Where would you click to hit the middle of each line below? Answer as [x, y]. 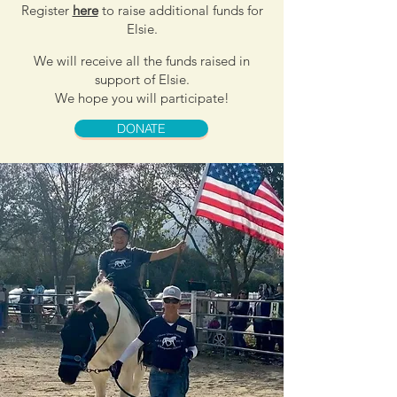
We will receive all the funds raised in [142, 61]
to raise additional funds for [180, 10]
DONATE [141, 128]
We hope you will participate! [142, 98]
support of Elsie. [142, 79]
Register [47, 10]
